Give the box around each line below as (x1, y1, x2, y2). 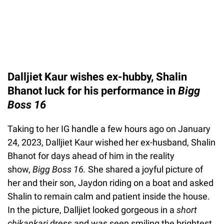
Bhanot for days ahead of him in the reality (7, 150, 174, 161)
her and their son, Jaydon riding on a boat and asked (7, 177, 213, 188)
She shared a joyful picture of (88, 163, 203, 174)
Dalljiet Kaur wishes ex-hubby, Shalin (7, 70, 187, 83)
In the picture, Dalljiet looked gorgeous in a (7, 204, 176, 215)
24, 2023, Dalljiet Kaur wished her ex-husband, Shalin (7, 136, 215, 147)
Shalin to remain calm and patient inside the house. (7, 190, 210, 201)
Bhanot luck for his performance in (7, 84, 178, 97)
